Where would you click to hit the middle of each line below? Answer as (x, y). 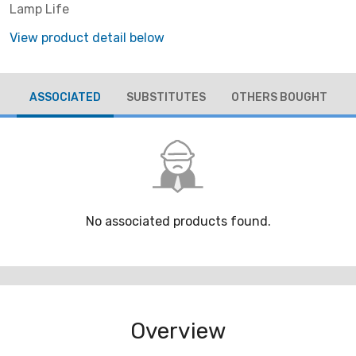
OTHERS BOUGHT (279, 97)
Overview (178, 331)
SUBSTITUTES (166, 97)
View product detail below (87, 38)
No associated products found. (178, 222)
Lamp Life (39, 9)
